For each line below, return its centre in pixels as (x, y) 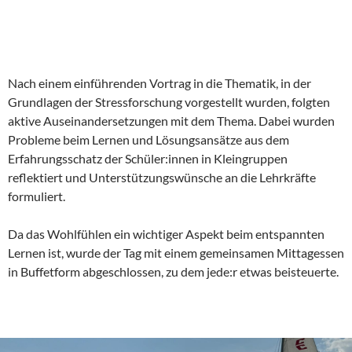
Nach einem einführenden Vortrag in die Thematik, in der (159, 82)
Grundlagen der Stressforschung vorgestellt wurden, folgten (169, 101)
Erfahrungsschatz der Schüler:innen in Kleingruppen (148, 158)
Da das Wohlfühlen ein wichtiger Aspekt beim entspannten (166, 233)
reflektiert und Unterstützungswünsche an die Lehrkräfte (162, 177)
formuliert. (37, 196)
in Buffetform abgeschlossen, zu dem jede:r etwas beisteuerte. (173, 271)
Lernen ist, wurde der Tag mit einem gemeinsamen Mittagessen (176, 252)
